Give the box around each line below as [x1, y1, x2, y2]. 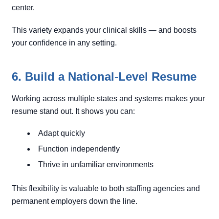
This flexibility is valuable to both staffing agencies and [12, 184, 200, 193]
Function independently [38, 145, 120, 153]
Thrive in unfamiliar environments [38, 160, 153, 169]
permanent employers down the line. [12, 197, 137, 205]
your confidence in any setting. [12, 39, 117, 47]
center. [12, 3, 35, 12]
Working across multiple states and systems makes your [12, 94, 205, 103]
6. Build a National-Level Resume [12, 70, 197, 83]
